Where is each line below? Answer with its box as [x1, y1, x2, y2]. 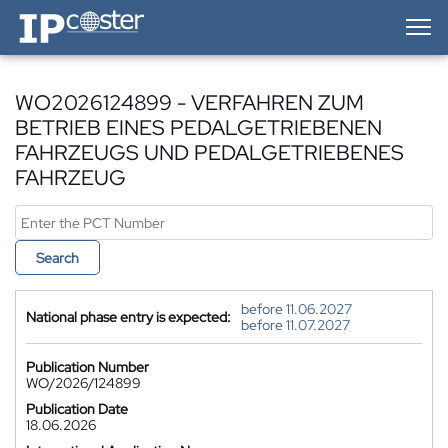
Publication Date [26, 400, 128, 418]
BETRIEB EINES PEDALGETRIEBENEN [15, 114, 382, 141]
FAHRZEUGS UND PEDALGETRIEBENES [15, 139, 404, 166]
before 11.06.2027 [241, 300, 352, 318]
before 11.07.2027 [241, 316, 350, 334]
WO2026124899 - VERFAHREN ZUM [15, 89, 364, 116]
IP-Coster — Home [14, 6, 128, 24]
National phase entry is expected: [26, 308, 231, 326]
